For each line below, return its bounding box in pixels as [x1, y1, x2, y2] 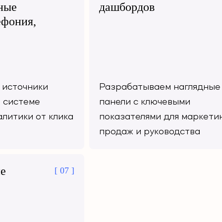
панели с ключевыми [99, 97, 190, 107]
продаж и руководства [99, 127, 200, 137]
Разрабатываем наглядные [99, 82, 221, 92]
